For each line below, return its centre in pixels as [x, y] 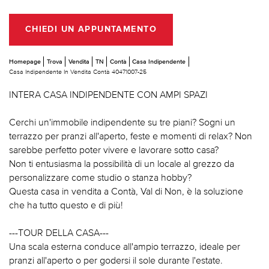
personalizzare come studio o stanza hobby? [100, 177]
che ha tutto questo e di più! [66, 204]
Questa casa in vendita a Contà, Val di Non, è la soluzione [126, 191]
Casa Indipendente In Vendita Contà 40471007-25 [78, 71]
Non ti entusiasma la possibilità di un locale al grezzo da [122, 163]
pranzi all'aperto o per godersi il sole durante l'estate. [116, 260]
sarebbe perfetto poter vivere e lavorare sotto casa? [114, 149]
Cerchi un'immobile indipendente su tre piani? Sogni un [122, 122]
